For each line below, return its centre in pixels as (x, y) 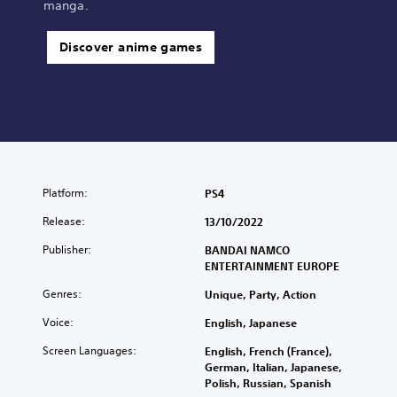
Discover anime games (131, 47)
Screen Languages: (90, 350)
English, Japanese (251, 322)
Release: (64, 221)
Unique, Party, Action (261, 294)
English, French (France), (269, 350)
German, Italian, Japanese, (273, 366)
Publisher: (67, 249)
